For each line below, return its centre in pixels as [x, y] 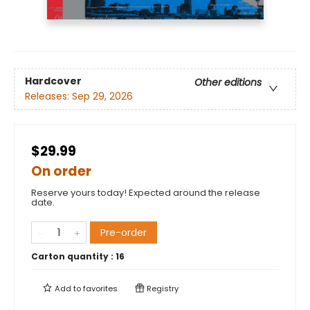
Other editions [228, 83]
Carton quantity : [73, 256]
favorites [100, 288]
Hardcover [53, 81]
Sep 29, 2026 [102, 97]
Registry [162, 288]
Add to [68, 288]
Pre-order [124, 232]
